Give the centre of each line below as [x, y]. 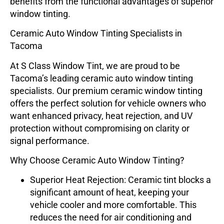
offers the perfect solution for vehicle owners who [108, 103]
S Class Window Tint [61, 65]
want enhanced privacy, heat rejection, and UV [101, 115]
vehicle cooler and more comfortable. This [113, 205]
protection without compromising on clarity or [100, 128]
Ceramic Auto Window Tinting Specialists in [96, 33]
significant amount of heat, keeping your [109, 192]
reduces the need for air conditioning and [111, 217]
